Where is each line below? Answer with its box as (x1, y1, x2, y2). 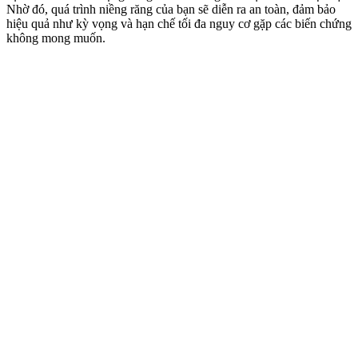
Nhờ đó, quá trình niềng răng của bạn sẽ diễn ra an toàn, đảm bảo (6, 2, 336, 17)
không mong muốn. (6, 31, 105, 46)
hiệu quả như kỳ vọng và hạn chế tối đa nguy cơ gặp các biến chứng (6, 17, 352, 31)
